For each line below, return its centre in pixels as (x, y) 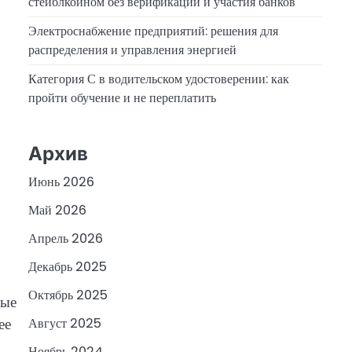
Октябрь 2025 (68, 295)
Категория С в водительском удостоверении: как (159, 79)
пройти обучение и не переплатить (122, 98)
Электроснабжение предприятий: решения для (153, 31)
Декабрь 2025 (68, 267)
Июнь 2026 (61, 182)
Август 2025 (65, 324)
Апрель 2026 (66, 239)
